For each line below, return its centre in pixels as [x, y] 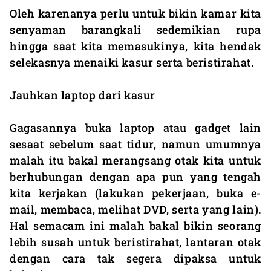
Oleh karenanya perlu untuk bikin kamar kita [135, 13]
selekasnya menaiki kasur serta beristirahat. [132, 62]
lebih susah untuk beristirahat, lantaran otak [135, 242]
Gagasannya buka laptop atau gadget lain [135, 127]
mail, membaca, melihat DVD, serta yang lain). [135, 209]
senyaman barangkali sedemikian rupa [135, 29]
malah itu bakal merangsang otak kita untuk [135, 160]
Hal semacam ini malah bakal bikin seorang [135, 225]
